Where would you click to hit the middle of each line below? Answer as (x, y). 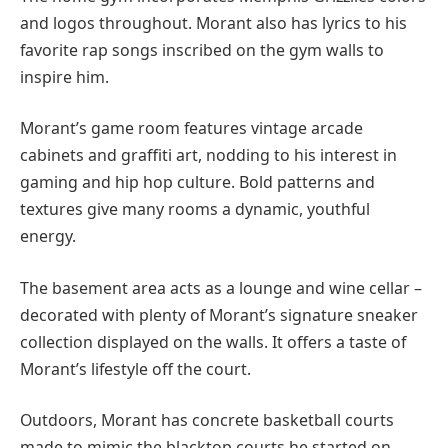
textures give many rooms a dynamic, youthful (195, 209)
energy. (48, 236)
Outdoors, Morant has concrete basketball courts (207, 420)
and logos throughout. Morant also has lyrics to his (213, 22)
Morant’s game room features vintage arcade (191, 128)
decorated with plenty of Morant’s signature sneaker (219, 314)
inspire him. (64, 76)
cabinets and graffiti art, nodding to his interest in (208, 155)
